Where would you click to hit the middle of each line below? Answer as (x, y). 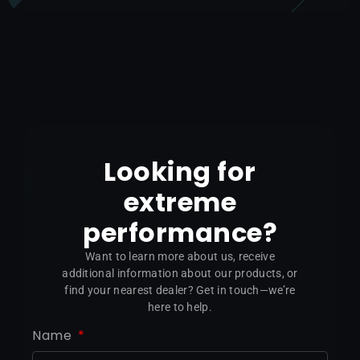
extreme (180, 202)
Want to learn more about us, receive (180, 257)
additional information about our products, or (180, 274)
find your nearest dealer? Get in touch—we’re (180, 290)
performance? (180, 233)
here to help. (180, 307)
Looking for (180, 172)
